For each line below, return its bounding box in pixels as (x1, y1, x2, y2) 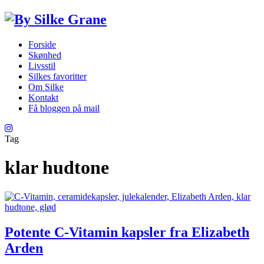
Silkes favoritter (28, 71, 87, 81)
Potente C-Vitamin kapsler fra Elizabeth (5, 224, 249, 240)
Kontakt (28, 92, 58, 103)
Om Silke (28, 81, 64, 92)
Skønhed (28, 49, 61, 60)
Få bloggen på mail (28, 103, 100, 113)
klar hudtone (5, 157, 109, 179)
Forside (28, 39, 56, 49)
